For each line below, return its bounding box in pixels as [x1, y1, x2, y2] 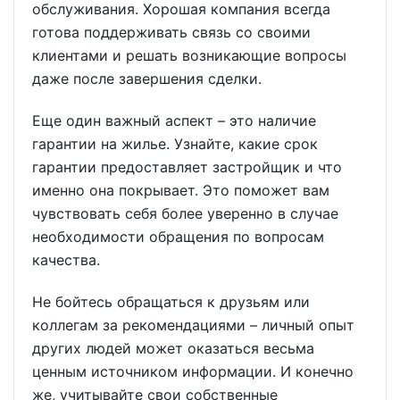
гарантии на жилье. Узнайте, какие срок [32, 134, 318, 153]
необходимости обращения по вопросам [32, 227, 324, 246]
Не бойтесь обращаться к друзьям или [32, 292, 310, 311]
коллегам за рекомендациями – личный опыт [32, 315, 354, 334]
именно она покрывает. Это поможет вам [32, 180, 329, 199]
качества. [32, 250, 100, 269]
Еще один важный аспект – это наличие [32, 111, 316, 129]
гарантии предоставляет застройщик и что [32, 157, 342, 176]
